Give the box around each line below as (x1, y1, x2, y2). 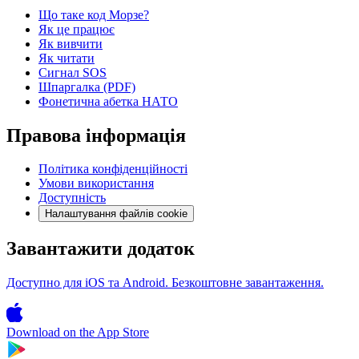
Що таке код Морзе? (38, 7, 149, 22)
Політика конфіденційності (38, 162, 188, 176)
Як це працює (38, 22, 115, 36)
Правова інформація (6, 124, 186, 146)
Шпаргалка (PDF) (38, 79, 135, 94)
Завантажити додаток (6, 238, 195, 260)
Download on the (6, 325, 95, 340)
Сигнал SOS (38, 65, 107, 79)
